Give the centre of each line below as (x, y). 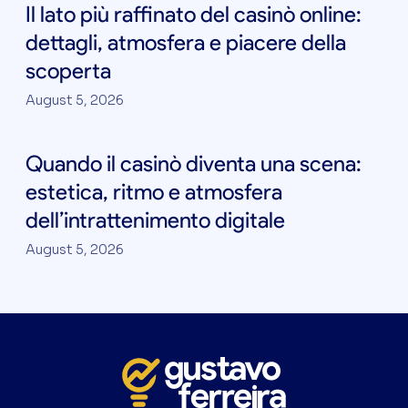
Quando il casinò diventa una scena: (194, 164)
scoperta (68, 71)
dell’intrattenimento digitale (155, 220)
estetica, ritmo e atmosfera (154, 192)
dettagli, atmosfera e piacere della (186, 43)
